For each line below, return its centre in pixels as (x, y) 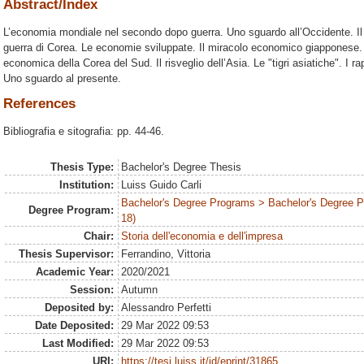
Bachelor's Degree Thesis (182, 167)
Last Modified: (78, 344)
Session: (91, 290)
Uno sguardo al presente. (62, 79)
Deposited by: (79, 308)
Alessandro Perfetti (167, 308)
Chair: (98, 236)
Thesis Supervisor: (66, 254)
